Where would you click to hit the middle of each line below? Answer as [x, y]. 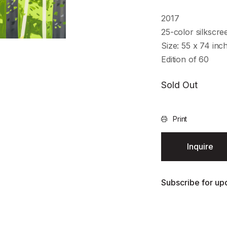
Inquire [200, 146]
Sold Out [180, 85]
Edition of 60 [185, 59]
